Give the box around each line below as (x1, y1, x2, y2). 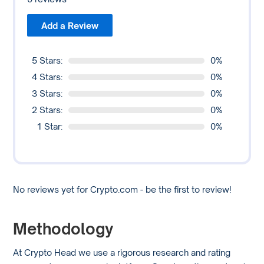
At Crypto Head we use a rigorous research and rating (13, 246, 231, 258)
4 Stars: (32, 71, 63, 82)
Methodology (13, 219, 114, 238)
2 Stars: (32, 104, 63, 115)
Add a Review (41, 20, 99, 31)
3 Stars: (32, 88, 63, 99)
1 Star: (37, 121, 63, 132)
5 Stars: (32, 55, 63, 66)
